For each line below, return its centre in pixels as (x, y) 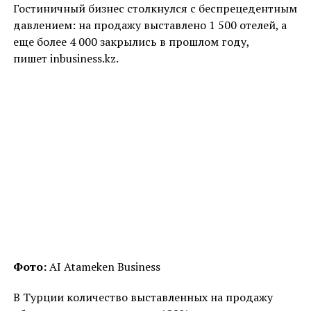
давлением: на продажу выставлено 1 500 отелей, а (150, 25)
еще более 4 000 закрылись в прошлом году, (131, 41)
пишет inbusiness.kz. (66, 58)
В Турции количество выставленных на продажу (143, 297)
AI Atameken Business (104, 267)
